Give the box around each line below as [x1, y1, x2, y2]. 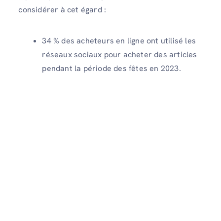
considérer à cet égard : [18, 4, 107, 15]
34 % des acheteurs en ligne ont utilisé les [42, 35, 196, 46]
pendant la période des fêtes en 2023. [42, 63, 181, 74]
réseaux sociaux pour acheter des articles [42, 49, 197, 60]
